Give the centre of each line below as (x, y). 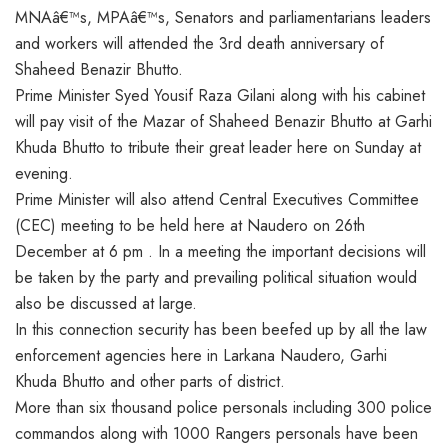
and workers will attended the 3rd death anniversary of (199, 43)
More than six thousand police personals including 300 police (223, 407)
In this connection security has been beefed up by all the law (221, 329)
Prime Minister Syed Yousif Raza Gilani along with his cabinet (220, 95)
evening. (44, 173)
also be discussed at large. (106, 303)
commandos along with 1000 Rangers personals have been (216, 433)
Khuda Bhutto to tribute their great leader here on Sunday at (218, 147)
